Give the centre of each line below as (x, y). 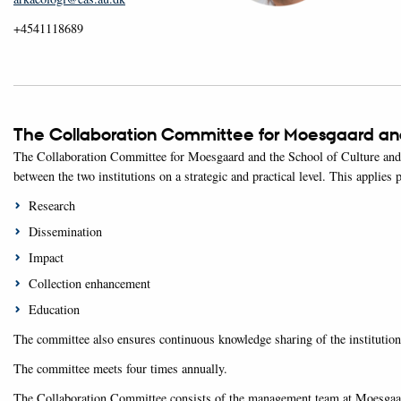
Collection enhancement (89, 283)
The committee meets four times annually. (120, 369)
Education (54, 310)
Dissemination (65, 231)
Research (51, 205)
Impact (46, 257)
